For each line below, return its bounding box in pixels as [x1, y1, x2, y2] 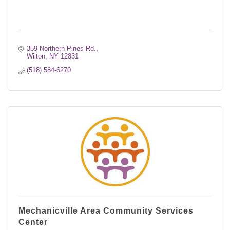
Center [18, 217, 48, 226]
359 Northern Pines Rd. [27, 44, 97, 52]
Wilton [27, 52, 46, 60]
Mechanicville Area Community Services [18, 206, 194, 215]
